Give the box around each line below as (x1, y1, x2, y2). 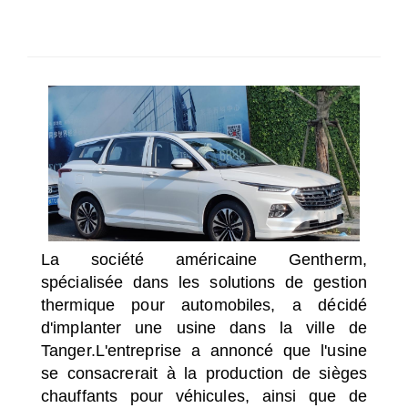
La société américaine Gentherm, (41, 250, 367, 269)
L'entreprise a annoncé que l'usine (95, 341, 367, 360)
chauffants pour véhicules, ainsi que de (41, 386, 367, 405)
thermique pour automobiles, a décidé (41, 295, 367, 314)
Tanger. (41, 341, 96, 360)
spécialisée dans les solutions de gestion (41, 272, 367, 291)
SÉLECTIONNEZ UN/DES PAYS (28, 19, 189, 36)
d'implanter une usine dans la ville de (41, 318, 367, 337)
